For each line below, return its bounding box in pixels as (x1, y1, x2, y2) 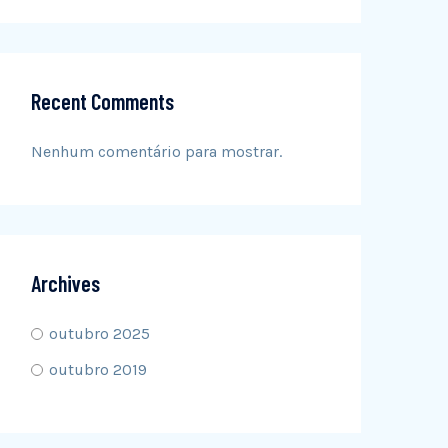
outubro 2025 (49, 324, 150, 343)
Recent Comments (31, 88, 174, 114)
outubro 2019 (49, 360, 147, 379)
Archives (31, 270, 100, 296)
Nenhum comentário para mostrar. (31, 142, 282, 161)
